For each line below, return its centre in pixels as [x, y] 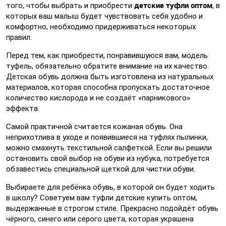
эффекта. [23, 108]
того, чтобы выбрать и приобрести [70, 6]
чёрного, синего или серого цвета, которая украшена [100, 219]
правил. [19, 37]
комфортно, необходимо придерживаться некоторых [101, 27]
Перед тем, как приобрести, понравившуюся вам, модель [107, 55]
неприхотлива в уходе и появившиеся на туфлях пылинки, [107, 137]
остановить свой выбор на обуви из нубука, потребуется [108, 158]
